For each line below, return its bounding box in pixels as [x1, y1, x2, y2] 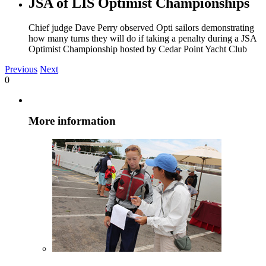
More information [28, 115, 116, 128]
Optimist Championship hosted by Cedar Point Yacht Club [28, 44, 247, 55]
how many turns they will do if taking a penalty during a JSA [28, 33, 256, 44]
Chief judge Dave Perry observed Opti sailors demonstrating [28, 23, 254, 33]
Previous [5, 64, 37, 75]
